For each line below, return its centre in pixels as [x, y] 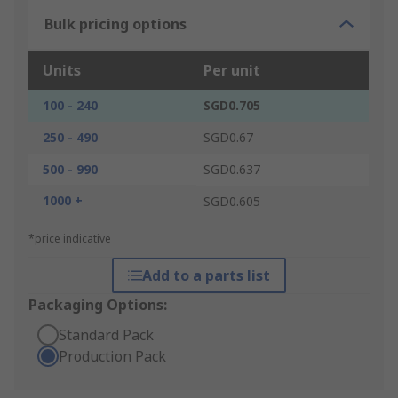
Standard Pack [106, 335]
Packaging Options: [98, 305]
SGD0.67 [228, 138]
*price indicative [70, 239]
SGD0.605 [232, 202]
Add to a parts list [206, 276]
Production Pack [112, 357]
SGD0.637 [232, 170]
